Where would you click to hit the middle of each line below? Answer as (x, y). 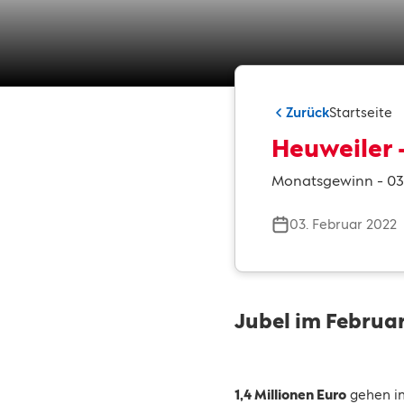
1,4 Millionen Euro (290, 395)
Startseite (361, 112)
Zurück (308, 112)
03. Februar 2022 (343, 224)
